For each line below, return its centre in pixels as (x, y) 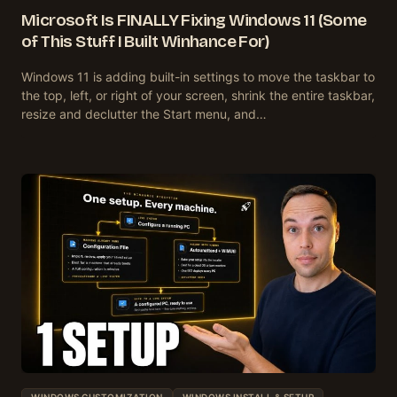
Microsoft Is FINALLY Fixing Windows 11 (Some (194, 19)
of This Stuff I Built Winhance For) (145, 41)
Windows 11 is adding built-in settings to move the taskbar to (198, 76)
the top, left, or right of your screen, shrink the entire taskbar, (198, 95)
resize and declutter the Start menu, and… (144, 113)
